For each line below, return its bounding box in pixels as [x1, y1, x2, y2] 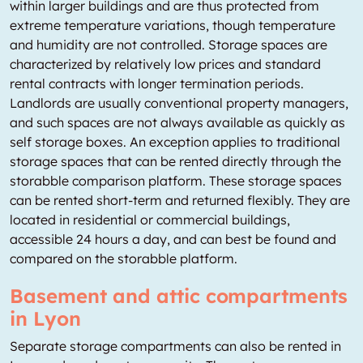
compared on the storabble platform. [10, 250, 237, 267]
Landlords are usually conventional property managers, [10, 95, 348, 111]
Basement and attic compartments [10, 284, 348, 308]
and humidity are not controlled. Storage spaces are [10, 36, 327, 53]
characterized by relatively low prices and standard [10, 56, 321, 72]
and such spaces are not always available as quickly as [10, 114, 345, 130]
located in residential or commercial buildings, [10, 211, 290, 228]
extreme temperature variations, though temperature [10, 17, 335, 33]
